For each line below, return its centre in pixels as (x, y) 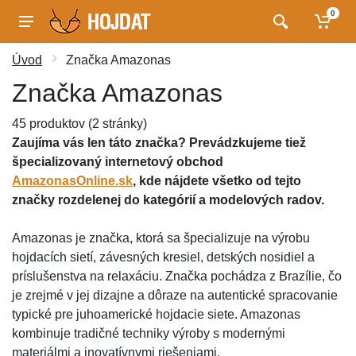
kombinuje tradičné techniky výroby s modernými (149, 333)
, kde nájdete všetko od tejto (217, 181)
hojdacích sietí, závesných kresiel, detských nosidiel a (163, 257)
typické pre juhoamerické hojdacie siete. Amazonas (156, 314)
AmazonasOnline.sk (72, 181)
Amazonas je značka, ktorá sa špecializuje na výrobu (161, 238)
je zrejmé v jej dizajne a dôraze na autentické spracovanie (175, 295)
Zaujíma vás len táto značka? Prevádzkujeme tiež (159, 143)
